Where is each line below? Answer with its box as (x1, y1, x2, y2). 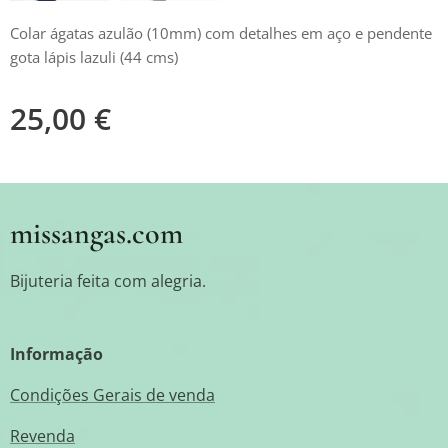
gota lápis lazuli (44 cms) (10, 46, 178, 67)
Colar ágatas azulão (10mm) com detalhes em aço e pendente (10, 22, 432, 43)
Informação (10, 343, 103, 365)
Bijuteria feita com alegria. (10, 270, 210, 292)
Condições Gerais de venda (10, 384, 215, 406)
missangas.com (10, 215, 183, 252)
